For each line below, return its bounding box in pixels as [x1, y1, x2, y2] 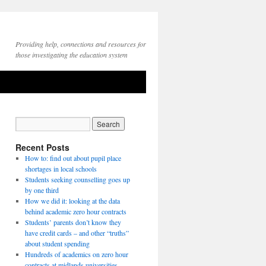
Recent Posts [15, 141, 69, 153]
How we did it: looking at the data [24, 196, 120, 205]
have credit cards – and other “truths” [24, 228, 129, 237]
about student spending [24, 239, 90, 248]
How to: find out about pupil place [24, 153, 121, 163]
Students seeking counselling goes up [24, 175, 130, 184]
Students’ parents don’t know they [24, 217, 121, 227]
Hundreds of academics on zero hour [24, 249, 128, 259]
